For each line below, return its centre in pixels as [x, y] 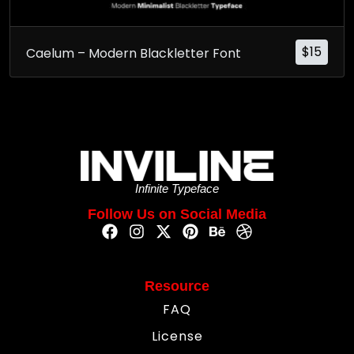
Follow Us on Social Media [177, 214]
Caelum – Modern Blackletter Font [134, 53]
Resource [177, 286]
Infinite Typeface [177, 188]
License [177, 336]
